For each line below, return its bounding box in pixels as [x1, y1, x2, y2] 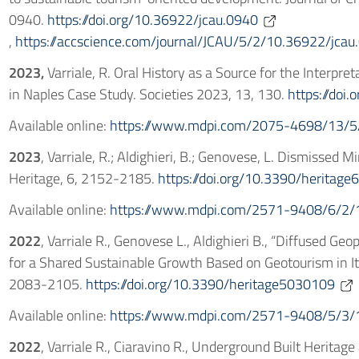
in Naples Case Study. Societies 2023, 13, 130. [8, 83, 288, 105]
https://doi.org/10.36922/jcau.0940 [46, 9, 258, 30]
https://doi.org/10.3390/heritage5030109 [85, 273, 335, 295]
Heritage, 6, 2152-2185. [8, 167, 158, 189]
